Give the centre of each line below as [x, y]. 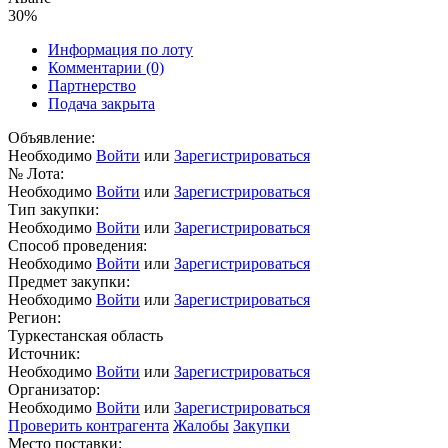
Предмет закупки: [69, 282]
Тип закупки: [53, 210]
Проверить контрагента [88, 426]
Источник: [44, 354]
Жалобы [201, 426]
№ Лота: [36, 174]
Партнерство [92, 86]
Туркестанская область [85, 336]
